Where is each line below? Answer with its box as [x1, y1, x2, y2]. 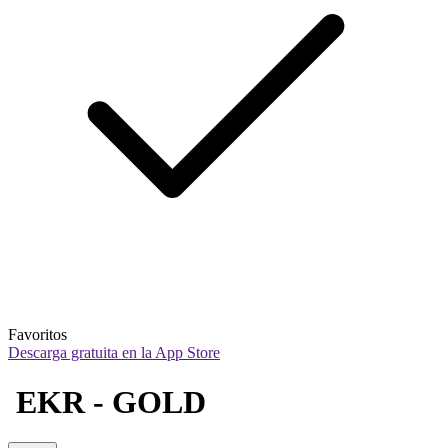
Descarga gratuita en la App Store [8, 344, 220, 362]
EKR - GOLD [8, 383, 206, 420]
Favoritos [8, 326, 67, 344]
